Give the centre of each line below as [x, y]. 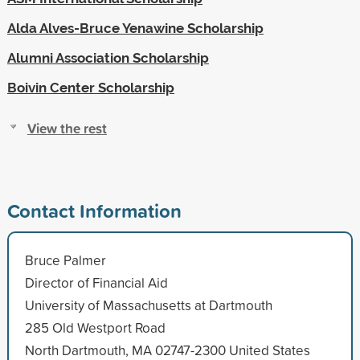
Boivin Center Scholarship [90, 87]
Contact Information [94, 210]
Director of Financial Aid [96, 282]
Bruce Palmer [65, 260]
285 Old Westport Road [95, 327]
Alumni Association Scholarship [108, 57]
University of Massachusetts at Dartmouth [148, 305]
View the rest [67, 128]
